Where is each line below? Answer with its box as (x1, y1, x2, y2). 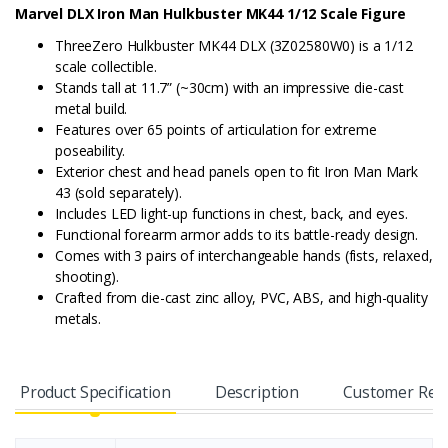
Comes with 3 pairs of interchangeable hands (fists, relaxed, (55, 246, 433, 266)
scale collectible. (55, 57, 157, 77)
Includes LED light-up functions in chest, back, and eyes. (55, 204, 408, 224)
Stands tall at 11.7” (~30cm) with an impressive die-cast (55, 78, 404, 98)
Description (214, 381, 300, 404)
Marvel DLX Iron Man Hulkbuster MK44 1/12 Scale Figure (15, 4, 406, 24)
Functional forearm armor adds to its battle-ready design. (55, 225, 418, 245)
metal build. (55, 99, 128, 119)
